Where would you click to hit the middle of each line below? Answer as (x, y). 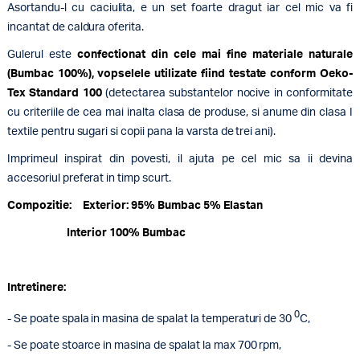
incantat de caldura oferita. (76, 27)
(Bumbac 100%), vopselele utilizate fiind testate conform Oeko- (180, 74)
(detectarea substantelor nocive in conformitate (229, 93)
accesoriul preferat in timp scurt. (89, 178)
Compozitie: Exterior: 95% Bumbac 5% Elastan (135, 205)
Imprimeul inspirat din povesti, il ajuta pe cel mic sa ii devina (180, 159)
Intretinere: (36, 287)
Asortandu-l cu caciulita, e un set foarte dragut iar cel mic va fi (180, 8)
